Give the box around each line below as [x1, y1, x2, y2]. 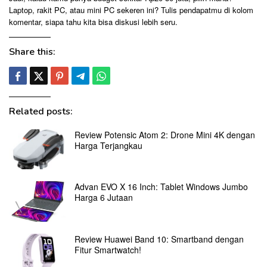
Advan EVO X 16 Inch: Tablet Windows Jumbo [74, 181, 248, 193]
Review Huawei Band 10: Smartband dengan [74, 232, 244, 245]
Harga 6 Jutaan [74, 191, 133, 204]
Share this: [9, 45, 55, 58]
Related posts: [9, 104, 73, 118]
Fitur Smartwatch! [74, 243, 141, 256]
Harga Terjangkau [74, 139, 142, 151]
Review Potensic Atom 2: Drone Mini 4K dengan [74, 128, 255, 141]
